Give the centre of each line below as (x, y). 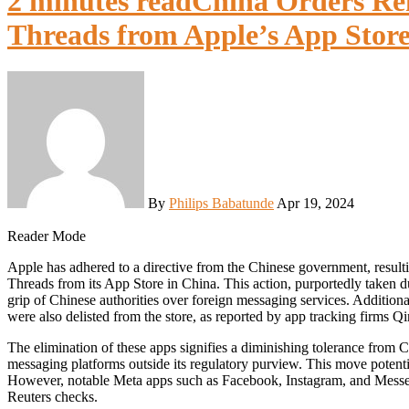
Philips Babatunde (221, 204)
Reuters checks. (52, 397)
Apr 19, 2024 (315, 204)
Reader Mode (47, 236)
